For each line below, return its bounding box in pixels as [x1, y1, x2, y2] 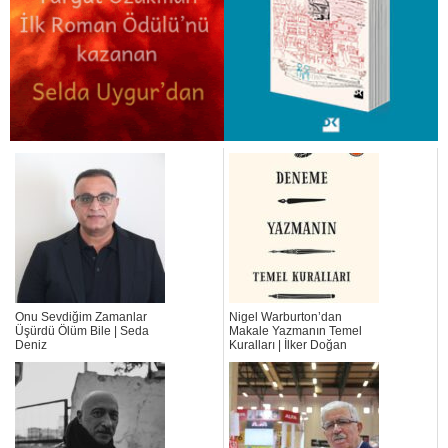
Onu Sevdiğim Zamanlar [15, 310, 147, 325]
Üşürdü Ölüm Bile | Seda [15, 324, 149, 339]
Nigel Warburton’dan [229, 310, 342, 325]
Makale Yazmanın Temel [229, 324, 362, 339]
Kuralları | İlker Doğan [229, 338, 347, 353]
